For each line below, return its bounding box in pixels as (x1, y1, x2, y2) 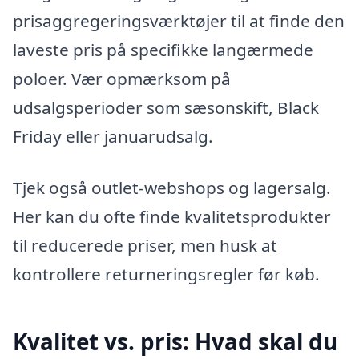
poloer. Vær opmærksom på (13, 67, 231, 90)
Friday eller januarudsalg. (13, 124, 213, 147)
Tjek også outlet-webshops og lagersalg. (13, 175, 331, 199)
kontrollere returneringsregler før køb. (13, 262, 320, 285)
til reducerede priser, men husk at (13, 233, 277, 256)
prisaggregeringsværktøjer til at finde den (13, 9, 345, 32)
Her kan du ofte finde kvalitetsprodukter (13, 204, 331, 228)
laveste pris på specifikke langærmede (13, 38, 313, 61)
